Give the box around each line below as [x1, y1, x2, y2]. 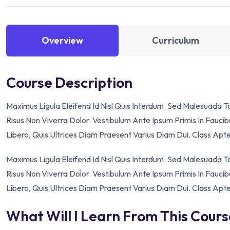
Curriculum [151, 34, 199, 47]
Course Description [6, 73, 132, 92]
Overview [42, 34, 83, 47]
